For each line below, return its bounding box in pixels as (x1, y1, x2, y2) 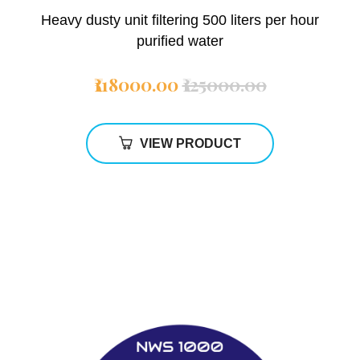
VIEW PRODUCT (140, 136, 241, 150)
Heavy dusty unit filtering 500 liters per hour (41, 11, 319, 28)
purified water (137, 32, 223, 49)
